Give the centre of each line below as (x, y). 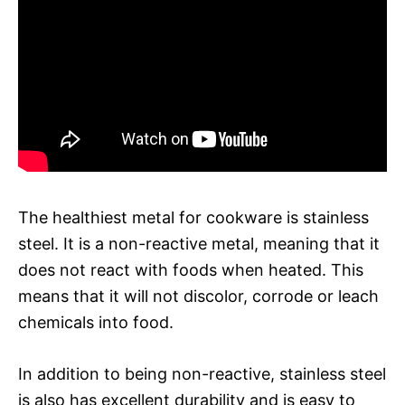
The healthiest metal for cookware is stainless (193, 217)
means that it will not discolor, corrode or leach (198, 296)
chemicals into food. (96, 322)
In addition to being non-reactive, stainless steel (202, 373)
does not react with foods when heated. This (191, 269)
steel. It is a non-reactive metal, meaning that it (199, 243)
